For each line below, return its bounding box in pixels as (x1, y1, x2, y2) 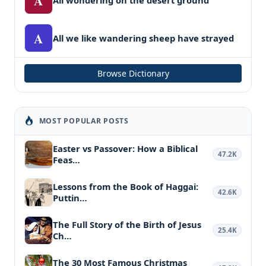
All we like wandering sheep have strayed (53, 31, 234, 44)
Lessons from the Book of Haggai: (53, 180, 198, 192)
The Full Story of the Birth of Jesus (53, 218, 201, 230)
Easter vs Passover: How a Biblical (53, 142, 198, 154)
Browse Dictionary (97, 67, 169, 79)
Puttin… (53, 191, 87, 204)
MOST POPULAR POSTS (39, 115, 129, 126)
